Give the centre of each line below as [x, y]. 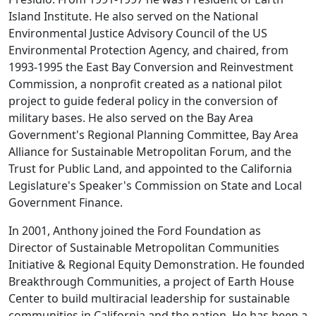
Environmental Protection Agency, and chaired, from [148, 50]
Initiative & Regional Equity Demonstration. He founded [157, 264]
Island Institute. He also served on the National [133, 16]
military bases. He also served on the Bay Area [131, 117]
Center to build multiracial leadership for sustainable [149, 298]
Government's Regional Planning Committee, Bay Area [153, 134]
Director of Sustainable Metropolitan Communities [144, 247]
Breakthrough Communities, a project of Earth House [151, 281]
